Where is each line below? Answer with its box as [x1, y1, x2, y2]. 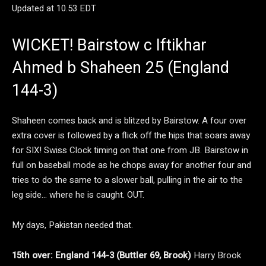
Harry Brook [194, 249, 241, 262]
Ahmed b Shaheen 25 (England [12, 58, 229, 77]
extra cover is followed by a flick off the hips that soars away [12, 129, 250, 142]
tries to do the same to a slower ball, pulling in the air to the [12, 173, 243, 186]
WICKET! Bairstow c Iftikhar [12, 36, 207, 55]
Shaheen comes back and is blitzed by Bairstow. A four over [12, 114, 246, 127]
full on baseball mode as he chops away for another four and [12, 159, 251, 172]
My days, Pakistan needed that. [12, 218, 133, 232]
